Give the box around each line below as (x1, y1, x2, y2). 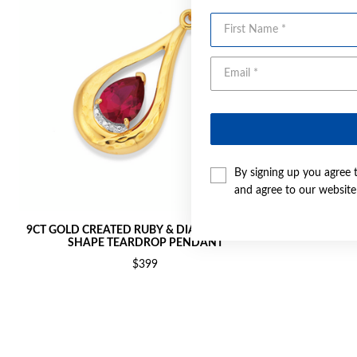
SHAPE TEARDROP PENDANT (67, 237, 223, 249)
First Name (210, 15, 264, 26)
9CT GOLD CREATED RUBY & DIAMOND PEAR (26, 225, 264, 236)
